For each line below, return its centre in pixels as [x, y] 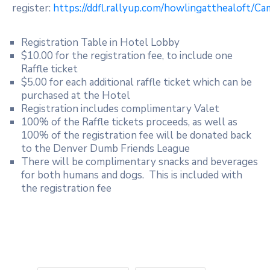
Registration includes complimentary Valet [120, 108]
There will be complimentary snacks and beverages [140, 162]
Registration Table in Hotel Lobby [100, 42]
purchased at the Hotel [76, 95]
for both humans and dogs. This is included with [132, 175]
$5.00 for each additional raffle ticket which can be [137, 82]
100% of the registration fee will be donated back [136, 135]
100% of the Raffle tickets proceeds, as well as [129, 122]
